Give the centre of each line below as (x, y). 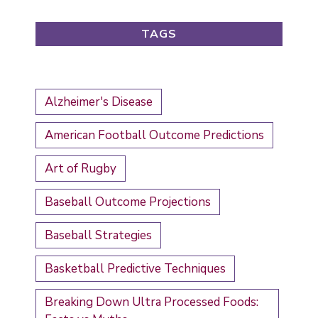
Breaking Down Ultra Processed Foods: (152, 302)
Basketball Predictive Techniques (135, 269)
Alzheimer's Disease (99, 102)
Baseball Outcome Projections (128, 202)
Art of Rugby (81, 169)
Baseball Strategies (98, 236)
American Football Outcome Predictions (154, 136)
